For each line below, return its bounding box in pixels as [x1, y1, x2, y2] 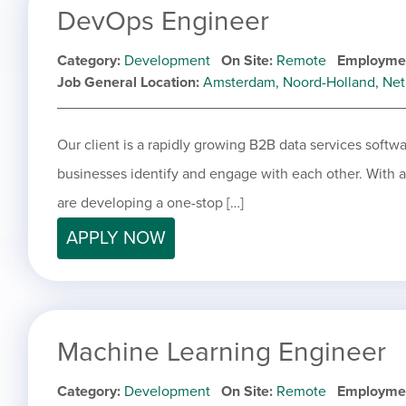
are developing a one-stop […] [57, 194, 244, 213]
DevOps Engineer [57, 5, 269, 39]
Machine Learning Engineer [57, 335, 386, 370]
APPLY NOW [66, 227, 166, 250]
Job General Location [57, 73, 196, 92]
